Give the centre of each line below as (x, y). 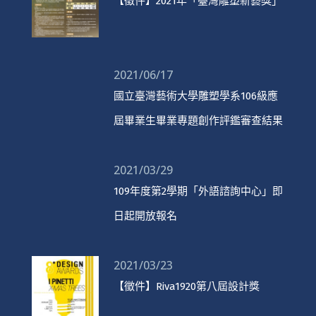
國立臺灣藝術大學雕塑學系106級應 (195, 96)
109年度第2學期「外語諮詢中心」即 (198, 191)
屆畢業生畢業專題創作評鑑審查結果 (198, 120)
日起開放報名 (145, 215)
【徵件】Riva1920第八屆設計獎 (186, 286)
